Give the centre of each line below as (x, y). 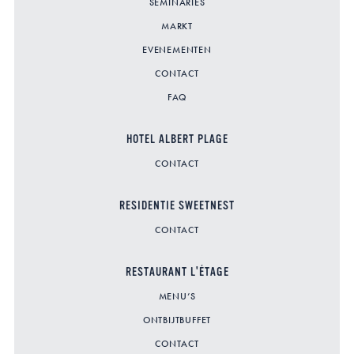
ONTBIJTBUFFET (177, 320)
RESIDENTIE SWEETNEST (177, 206)
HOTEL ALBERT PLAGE (177, 139)
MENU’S (177, 296)
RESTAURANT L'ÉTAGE (177, 272)
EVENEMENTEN (177, 50)
